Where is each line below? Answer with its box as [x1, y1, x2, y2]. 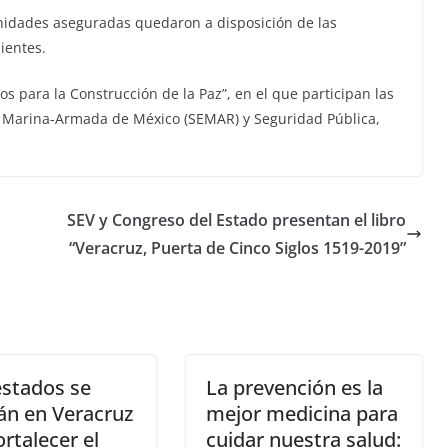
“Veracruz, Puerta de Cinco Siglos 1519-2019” [69, 237, 406, 259]
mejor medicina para [206, 400, 398, 427]
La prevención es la [206, 374, 383, 401]
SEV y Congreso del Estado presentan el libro [67, 209, 406, 231]
